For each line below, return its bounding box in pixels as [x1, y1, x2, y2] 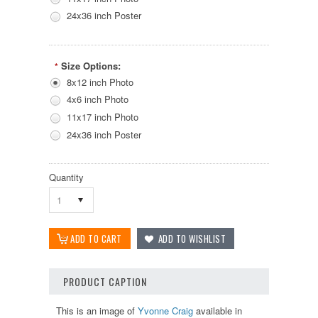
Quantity [49, 170, 84, 185]
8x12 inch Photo [67, 75, 133, 89]
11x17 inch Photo [67, 109, 138, 124]
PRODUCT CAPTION [63, 274, 147, 290]
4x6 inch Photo [67, 92, 128, 106]
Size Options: [61, 58, 121, 72]
